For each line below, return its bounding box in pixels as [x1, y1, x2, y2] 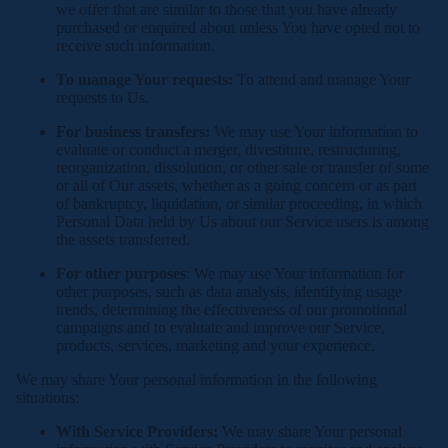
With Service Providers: [56, 423, 218, 440]
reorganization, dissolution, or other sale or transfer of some [56, 159, 429, 176]
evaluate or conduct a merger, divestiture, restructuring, [56, 141, 401, 158]
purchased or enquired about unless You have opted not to [56, 19, 420, 36]
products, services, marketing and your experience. [56, 337, 375, 354]
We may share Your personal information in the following [16, 371, 377, 388]
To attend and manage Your [233, 71, 410, 88]
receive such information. [56, 37, 215, 54]
